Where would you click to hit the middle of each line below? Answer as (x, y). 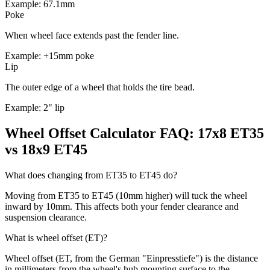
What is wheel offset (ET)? (56, 237)
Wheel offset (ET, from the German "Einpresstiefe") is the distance (131, 258)
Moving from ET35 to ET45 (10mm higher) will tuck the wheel (126, 195)
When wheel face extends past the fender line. (92, 36)
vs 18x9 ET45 (46, 150)
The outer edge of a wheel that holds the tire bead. (100, 87)
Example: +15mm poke (49, 56)
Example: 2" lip (35, 108)
